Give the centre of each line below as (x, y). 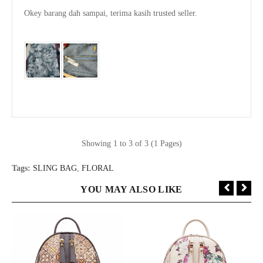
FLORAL (98, 168)
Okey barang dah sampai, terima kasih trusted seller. (111, 13)
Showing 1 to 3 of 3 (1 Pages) (131, 143)
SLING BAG (55, 168)
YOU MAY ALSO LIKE (131, 189)
